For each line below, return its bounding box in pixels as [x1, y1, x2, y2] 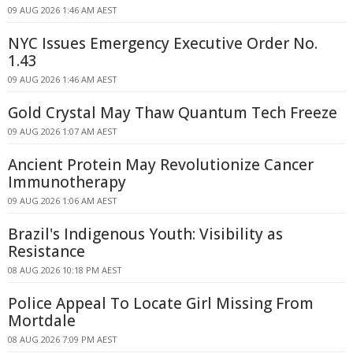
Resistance [8, 241, 85, 262]
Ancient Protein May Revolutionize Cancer [8, 154, 314, 175]
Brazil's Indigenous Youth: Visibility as [8, 224, 283, 244]
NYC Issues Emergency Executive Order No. [8, 33, 318, 54]
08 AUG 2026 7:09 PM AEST [8, 333, 117, 345]
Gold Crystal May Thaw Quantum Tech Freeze [8, 102, 337, 123]
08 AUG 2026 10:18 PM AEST [8, 264, 122, 276]
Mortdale [8, 310, 76, 331]
